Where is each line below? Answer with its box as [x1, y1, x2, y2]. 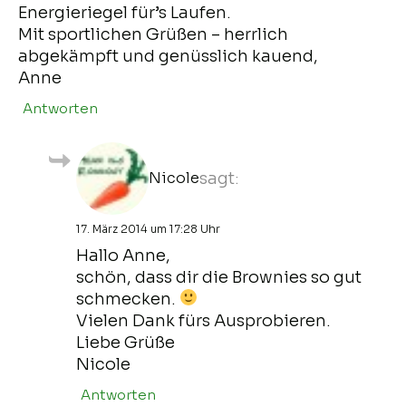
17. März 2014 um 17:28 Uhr [76, 221, 220, 236]
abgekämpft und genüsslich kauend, [18, 45, 318, 66]
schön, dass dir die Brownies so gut [76, 266, 362, 287]
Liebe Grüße [76, 332, 175, 353]
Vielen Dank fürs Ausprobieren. [76, 310, 331, 331]
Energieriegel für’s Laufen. [18, 2, 231, 23]
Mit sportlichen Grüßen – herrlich [18, 24, 288, 44]
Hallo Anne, [76, 245, 170, 266]
